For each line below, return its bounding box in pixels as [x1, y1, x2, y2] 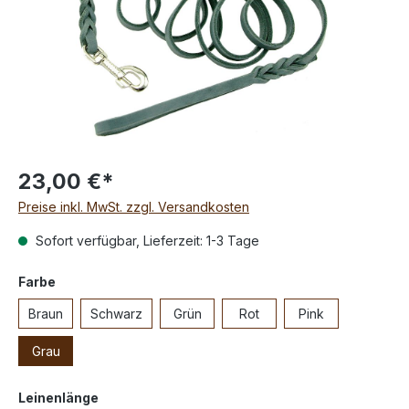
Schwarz [90, 306, 142, 322]
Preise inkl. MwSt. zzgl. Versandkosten [18, 199, 249, 215]
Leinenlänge [18, 390, 99, 406]
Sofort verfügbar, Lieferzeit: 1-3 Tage [32, 233, 259, 249]
